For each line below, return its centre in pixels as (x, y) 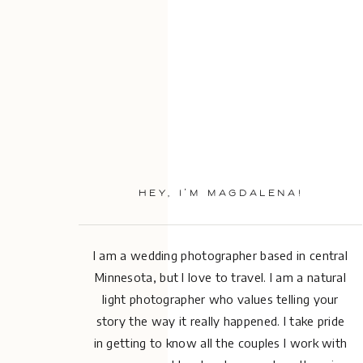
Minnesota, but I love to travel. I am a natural (220, 277)
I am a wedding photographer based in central (220, 255)
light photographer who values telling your (220, 299)
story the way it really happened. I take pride (220, 321)
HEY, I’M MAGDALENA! (221, 194)
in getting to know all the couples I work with (220, 343)
